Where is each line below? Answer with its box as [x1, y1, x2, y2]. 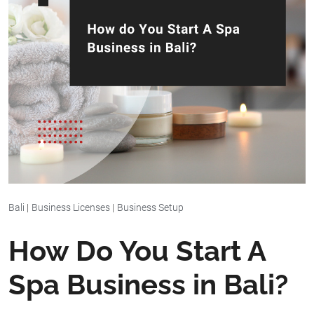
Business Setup [117, 201, 184, 214]
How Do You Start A [8, 233, 266, 267]
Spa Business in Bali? [8, 267, 288, 301]
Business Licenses [32, 201, 110, 214]
